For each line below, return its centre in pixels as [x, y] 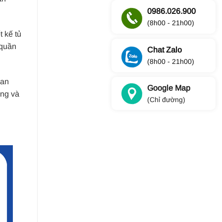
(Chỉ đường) [166, 100]
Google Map [168, 88]
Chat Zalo [164, 50]
